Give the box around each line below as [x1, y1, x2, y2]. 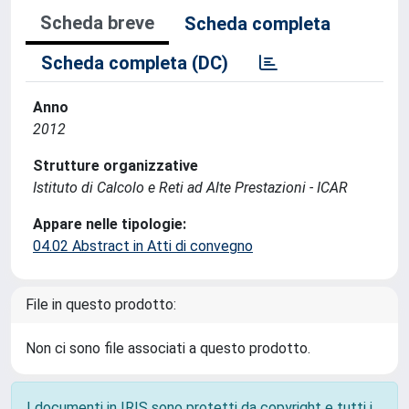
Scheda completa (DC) [41, 52, 228, 74]
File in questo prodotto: [26, 296, 176, 313]
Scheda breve [40, 12, 154, 34]
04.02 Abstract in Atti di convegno [33, 237, 253, 255]
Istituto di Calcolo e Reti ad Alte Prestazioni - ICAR [33, 179, 348, 196]
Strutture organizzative [33, 157, 198, 174]
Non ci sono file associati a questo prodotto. [26, 340, 310, 357]
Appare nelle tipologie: [33, 215, 186, 233]
